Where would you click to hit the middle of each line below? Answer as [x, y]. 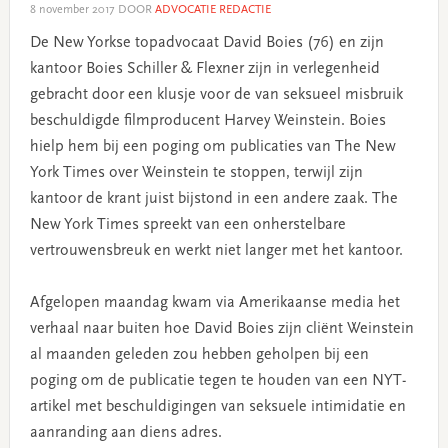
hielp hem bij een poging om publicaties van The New [212, 146]
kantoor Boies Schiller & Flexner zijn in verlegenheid [204, 68]
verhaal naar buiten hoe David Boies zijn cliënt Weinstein [221, 328]
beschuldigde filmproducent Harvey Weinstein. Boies [207, 120]
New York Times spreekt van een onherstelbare [187, 224]
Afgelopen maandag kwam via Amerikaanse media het [214, 302]
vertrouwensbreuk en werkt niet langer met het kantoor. [216, 250]
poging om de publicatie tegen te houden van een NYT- [217, 380]
